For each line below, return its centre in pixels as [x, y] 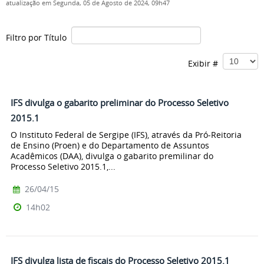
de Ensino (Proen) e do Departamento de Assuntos [110, 145]
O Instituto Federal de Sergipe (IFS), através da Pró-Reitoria [126, 134]
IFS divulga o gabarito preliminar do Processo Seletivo [120, 103]
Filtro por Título [39, 37]
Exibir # [205, 63]
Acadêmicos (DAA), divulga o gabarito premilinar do [112, 156]
